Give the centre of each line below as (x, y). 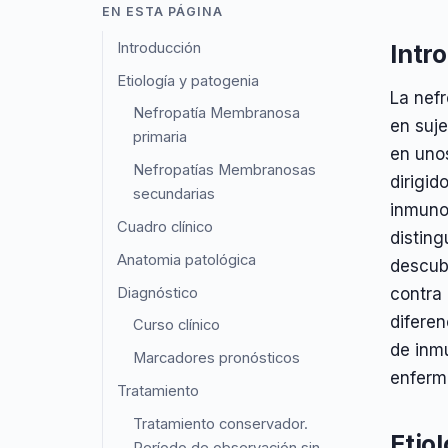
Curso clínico (177, 325)
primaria (160, 137)
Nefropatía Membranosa (217, 113)
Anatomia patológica (187, 259)
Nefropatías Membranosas (225, 170)
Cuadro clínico (165, 226)
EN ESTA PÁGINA (162, 11)
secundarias (174, 194)
